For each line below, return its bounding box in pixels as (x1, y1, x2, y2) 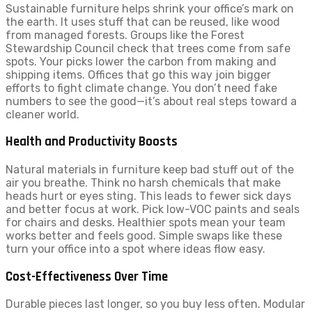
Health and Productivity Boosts (6, 134, 178, 150)
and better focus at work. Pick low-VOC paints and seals (6, 202, 299, 216)
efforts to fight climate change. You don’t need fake (6, 81, 277, 95)
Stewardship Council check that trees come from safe (6, 41, 290, 55)
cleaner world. (6, 107, 79, 121)
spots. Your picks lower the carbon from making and (6, 54, 276, 68)
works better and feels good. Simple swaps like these (6, 228, 282, 242)
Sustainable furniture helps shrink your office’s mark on (6, 1, 294, 15)
